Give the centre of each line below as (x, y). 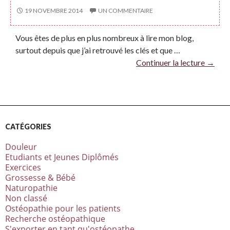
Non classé (26, 198)
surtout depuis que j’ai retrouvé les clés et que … (98, 50)
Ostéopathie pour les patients (63, 208)
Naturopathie (31, 188)
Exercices (23, 167)
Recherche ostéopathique (55, 219)
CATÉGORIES (28, 127)
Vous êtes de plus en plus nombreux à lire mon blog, (104, 38)
